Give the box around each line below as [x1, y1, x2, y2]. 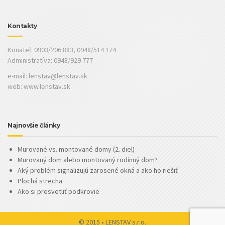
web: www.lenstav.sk [8, 82, 70, 91]
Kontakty [8, 22, 37, 30]
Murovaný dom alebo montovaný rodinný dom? [18, 155, 158, 164]
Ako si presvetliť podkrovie [18, 187, 99, 196]
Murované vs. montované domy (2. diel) [18, 145, 135, 154]
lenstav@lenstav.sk [29, 71, 87, 80]
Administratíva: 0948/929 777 [8, 55, 93, 65]
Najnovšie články [8, 122, 60, 129]
